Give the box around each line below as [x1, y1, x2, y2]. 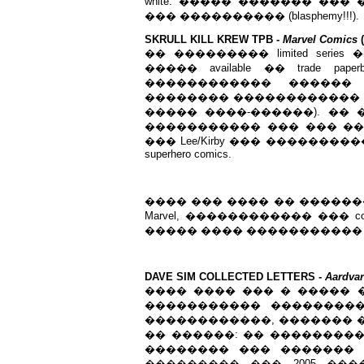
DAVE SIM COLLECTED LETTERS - [145, 271, 325, 283]
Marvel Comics [283, 33, 357, 45]
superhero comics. [145, 148, 232, 160]
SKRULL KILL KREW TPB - [145, 33, 283, 45]
